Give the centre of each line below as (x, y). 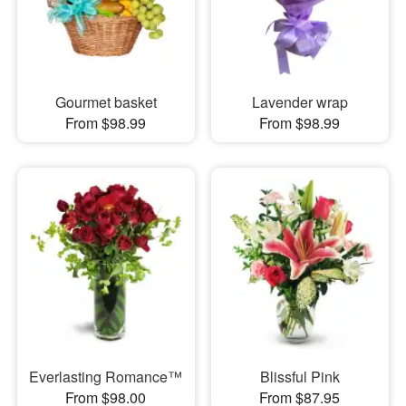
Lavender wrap (300, 102)
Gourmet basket (106, 102)
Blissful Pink (300, 377)
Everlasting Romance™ (106, 377)
